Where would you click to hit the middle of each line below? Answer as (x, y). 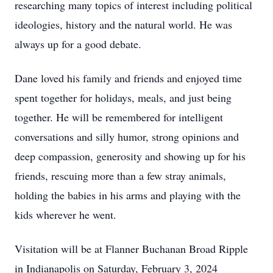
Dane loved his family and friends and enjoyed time (128, 78)
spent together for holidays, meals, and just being (123, 97)
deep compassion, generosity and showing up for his (130, 156)
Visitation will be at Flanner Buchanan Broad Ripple (131, 249)
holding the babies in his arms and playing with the (128, 195)
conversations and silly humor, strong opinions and (127, 136)
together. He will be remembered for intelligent (119, 117)
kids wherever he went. (66, 214)
